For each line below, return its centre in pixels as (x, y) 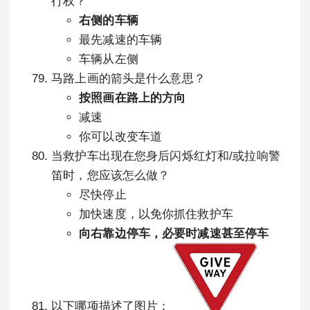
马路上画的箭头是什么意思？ (128, 79)
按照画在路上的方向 (133, 98)
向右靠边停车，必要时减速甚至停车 (174, 234)
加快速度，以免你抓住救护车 (156, 214)
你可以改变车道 (121, 137)
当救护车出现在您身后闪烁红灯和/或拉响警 (166, 156)
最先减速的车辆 (121, 40)
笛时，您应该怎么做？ (111, 175)
